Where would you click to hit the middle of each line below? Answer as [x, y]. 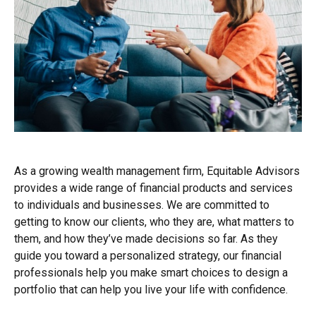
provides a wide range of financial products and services [153, 188]
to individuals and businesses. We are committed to [142, 205]
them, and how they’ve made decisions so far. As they [146, 239]
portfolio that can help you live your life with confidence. [152, 290]
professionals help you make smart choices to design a [151, 273]
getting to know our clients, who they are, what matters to [154, 222]
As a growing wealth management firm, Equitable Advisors [157, 171]
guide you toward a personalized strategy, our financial [148, 256]
